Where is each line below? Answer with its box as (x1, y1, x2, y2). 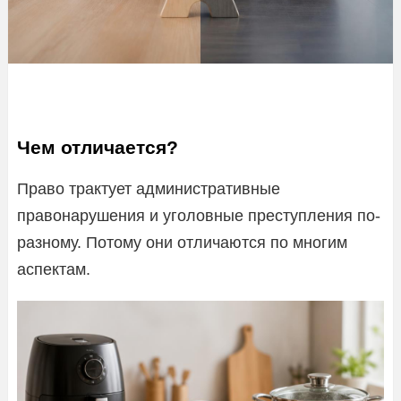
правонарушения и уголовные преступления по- (17, 206, 380, 225)
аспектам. (17, 260, 90, 278)
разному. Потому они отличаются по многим (17, 233, 347, 252)
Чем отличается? (17, 136, 178, 158)
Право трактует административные (17, 179, 280, 198)
